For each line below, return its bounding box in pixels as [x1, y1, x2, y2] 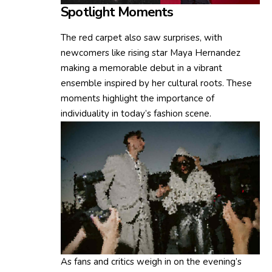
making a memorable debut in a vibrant [61, 62, 222, 75]
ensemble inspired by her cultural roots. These [61, 77, 252, 90]
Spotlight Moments [61, 3, 174, 22]
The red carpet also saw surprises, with [61, 32, 222, 44]
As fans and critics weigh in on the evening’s [61, 256, 242, 268]
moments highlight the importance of [61, 92, 214, 105]
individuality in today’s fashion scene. [61, 107, 211, 120]
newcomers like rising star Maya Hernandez [61, 47, 240, 59]
